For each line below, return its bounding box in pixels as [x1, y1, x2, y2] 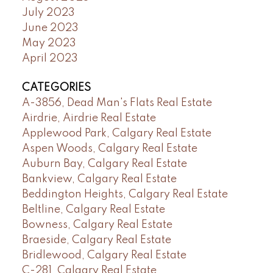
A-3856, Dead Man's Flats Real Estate [21, 97, 212, 108]
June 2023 [21, 23, 79, 34]
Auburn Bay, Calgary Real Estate [21, 158, 187, 169]
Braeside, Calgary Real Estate [21, 234, 171, 246]
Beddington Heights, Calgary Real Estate [21, 188, 228, 200]
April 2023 [21, 53, 78, 65]
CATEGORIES [21, 82, 91, 93]
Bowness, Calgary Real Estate [21, 219, 172, 230]
